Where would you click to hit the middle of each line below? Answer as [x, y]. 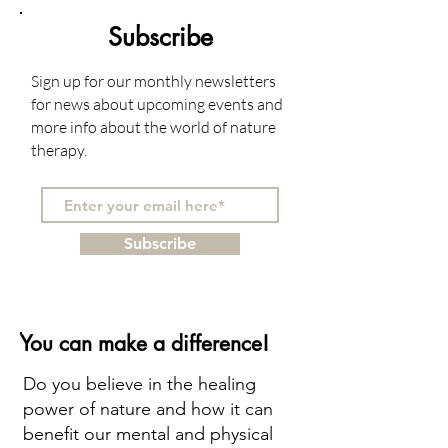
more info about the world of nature [153, 127]
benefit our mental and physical [148, 434]
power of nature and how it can [148, 409]
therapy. [59, 150]
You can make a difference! [144, 343]
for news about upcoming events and [157, 104]
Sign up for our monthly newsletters [153, 81]
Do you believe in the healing [139, 384]
